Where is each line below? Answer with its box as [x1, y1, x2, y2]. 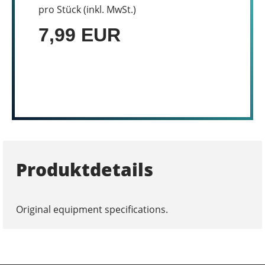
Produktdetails [15, 157, 153, 182]
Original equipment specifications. [15, 202, 168, 216]
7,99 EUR [38, 24, 121, 46]
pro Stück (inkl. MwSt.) [38, 3, 136, 16]
